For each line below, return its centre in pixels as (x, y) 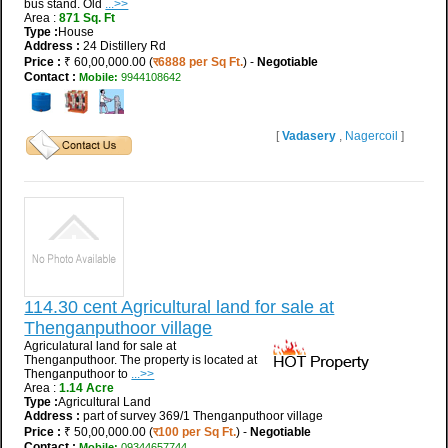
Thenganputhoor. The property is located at (141, 359)
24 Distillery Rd (125, 45)
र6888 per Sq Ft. (198, 61)
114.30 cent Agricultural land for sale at (179, 306)
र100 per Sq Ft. (195, 431)
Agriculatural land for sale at (100, 345)
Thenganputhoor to (78, 373)
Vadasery (308, 135)
